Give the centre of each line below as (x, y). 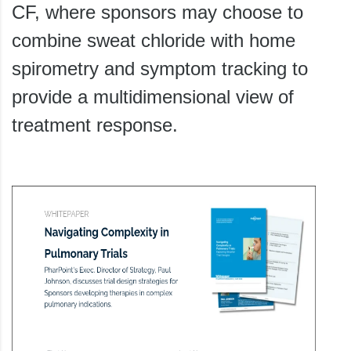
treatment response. (95, 125)
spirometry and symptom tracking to (160, 68)
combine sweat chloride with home (154, 40)
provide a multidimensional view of (153, 96)
